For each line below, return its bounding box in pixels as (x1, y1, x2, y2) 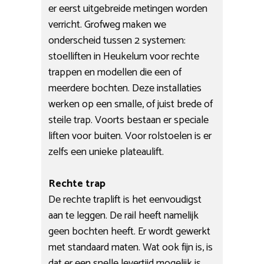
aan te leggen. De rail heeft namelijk (48, 206, 199, 225)
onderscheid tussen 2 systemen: (48, 31, 186, 49)
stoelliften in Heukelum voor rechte (48, 47, 200, 65)
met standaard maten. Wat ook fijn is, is (48, 238, 213, 256)
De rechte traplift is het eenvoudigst (48, 190, 202, 209)
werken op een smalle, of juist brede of (48, 95, 213, 113)
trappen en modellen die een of (48, 63, 182, 81)
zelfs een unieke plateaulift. (48, 143, 164, 161)
